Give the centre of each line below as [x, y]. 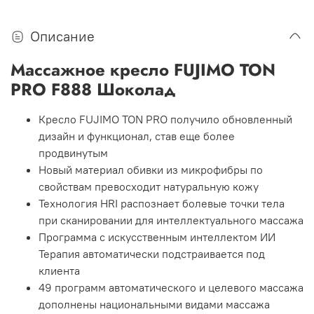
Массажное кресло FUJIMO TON [143, 70]
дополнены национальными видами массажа [154, 305]
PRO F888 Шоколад [93, 90]
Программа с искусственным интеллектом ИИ [157, 237]
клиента [59, 271]
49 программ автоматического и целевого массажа [171, 288]
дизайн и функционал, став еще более [137, 136]
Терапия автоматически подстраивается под [152, 254]
